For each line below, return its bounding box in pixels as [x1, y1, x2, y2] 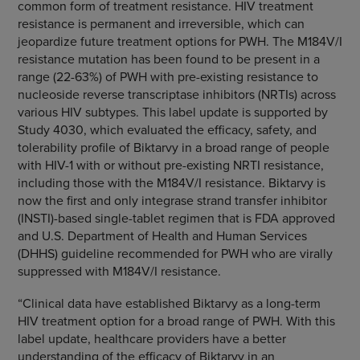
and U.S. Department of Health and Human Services [17, 227, 307, 244]
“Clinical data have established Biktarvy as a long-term [17, 294, 321, 312]
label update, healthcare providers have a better [17, 329, 286, 347]
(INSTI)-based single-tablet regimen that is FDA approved [17, 209, 335, 227]
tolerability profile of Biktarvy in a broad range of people [17, 138, 329, 156]
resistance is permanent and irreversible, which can [17, 14, 305, 32]
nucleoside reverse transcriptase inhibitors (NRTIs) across [17, 85, 336, 103]
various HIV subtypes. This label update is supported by [17, 103, 328, 121]
